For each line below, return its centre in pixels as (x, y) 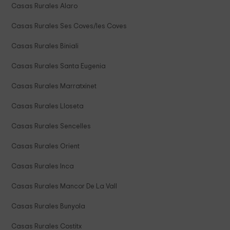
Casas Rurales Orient (46, 147)
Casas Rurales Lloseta (48, 107)
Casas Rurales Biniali (45, 46)
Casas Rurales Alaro (45, 6)
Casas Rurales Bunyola (49, 207)
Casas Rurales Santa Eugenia (59, 66)
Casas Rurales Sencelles (51, 127)
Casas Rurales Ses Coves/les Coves (69, 26)
